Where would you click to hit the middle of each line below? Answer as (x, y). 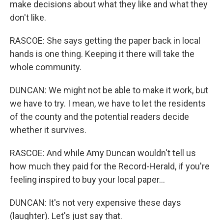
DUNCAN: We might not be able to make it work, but (109, 90)
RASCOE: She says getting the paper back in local (105, 41)
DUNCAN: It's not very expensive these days (96, 203)
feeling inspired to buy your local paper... (87, 179)
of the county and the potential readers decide (99, 117)
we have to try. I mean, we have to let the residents (108, 103)
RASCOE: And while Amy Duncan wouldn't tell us (103, 153)
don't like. (28, 17)
